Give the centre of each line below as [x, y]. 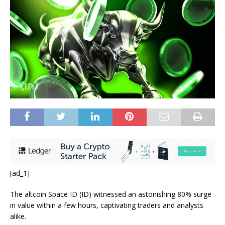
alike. [18, 216]
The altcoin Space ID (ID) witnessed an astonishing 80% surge [111, 194]
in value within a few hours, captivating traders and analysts [107, 205]
